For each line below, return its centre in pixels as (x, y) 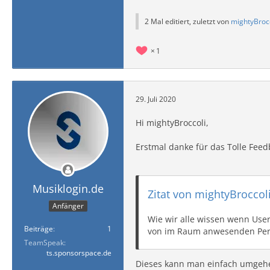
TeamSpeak (44, 242)
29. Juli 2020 (156, 99)
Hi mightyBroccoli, (172, 123)
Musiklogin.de (68, 189)
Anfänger (68, 206)
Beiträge (39, 228)
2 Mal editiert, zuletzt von (188, 21)
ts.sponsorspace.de (79, 253)
